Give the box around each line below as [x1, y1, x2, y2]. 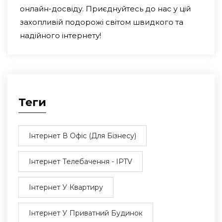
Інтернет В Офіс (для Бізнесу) [29, 131, 136, 141]
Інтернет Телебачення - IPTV [29, 157, 132, 166]
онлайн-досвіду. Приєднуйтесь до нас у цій [20, 4, 191, 14]
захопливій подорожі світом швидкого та [20, 17, 183, 27]
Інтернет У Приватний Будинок [29, 209, 143, 218]
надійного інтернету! [20, 31, 101, 41]
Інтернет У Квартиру [29, 183, 103, 192]
